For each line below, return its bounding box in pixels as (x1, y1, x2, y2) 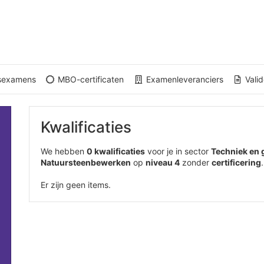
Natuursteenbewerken (41, 157, 131, 167)
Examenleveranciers (143, 74, 223, 84)
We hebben (41, 146, 87, 156)
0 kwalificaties (87, 146, 145, 156)
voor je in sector (145, 146, 211, 156)
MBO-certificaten (55, 74, 124, 84)
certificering (212, 157, 261, 167)
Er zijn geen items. (41, 180, 111, 190)
